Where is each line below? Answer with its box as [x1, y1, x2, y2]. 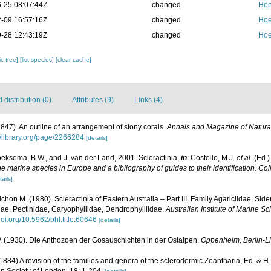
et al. [237, 154, 252, 162]
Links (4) [134, 96, 163, 104]
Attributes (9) [72, 96, 114, 104]
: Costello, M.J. [187, 154, 237, 162]
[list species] [20, 56, 56, 63]
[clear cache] [56, 56, 92, 63]
